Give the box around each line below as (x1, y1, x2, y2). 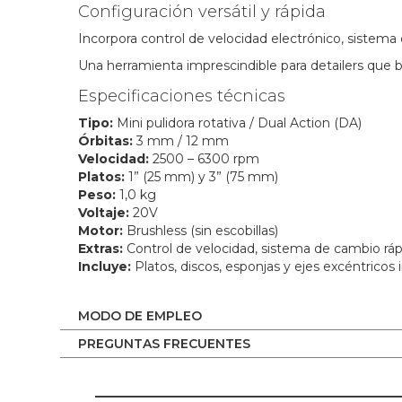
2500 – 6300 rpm (149, 150, 260, 167)
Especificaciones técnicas (78, 85, 286, 106)
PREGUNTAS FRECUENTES (78, 335, 251, 352)
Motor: (78, 222, 124, 239)
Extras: (78, 240, 124, 257)
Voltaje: (78, 204, 130, 221)
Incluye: (78, 258, 132, 275)
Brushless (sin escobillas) (123, 222, 279, 239)
